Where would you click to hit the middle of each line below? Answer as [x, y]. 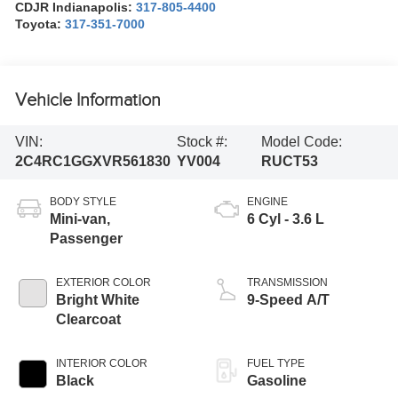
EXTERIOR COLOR [104, 282]
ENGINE [267, 201]
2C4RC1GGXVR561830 [93, 162]
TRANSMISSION [287, 282]
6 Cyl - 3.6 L [286, 219]
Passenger [87, 238]
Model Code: [301, 142]
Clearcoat [89, 319]
